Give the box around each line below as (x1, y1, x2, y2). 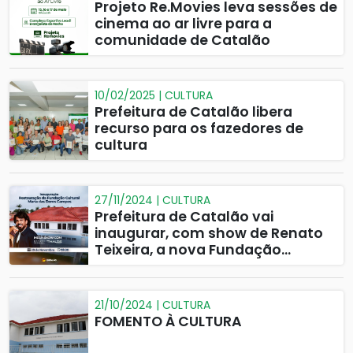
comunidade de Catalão (95, 31, 270, 50)
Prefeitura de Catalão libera (95, 102, 292, 121)
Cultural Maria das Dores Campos (95, 257, 337, 276)
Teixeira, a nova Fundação (95, 240, 281, 259)
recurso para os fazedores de (95, 119, 303, 138)
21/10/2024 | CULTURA (95, 297, 210, 313)
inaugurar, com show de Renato (95, 224, 323, 243)
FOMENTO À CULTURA (95, 312, 242, 331)
